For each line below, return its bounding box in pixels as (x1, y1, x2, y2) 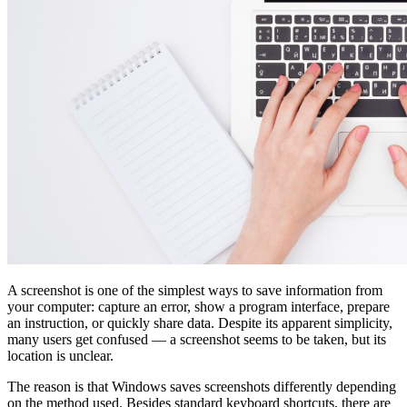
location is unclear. (7, 348, 114, 364)
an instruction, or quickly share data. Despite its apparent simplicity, (7, 315, 392, 332)
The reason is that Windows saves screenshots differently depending (7, 379, 396, 395)
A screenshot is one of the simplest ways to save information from (7, 283, 382, 299)
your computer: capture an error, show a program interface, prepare (7, 299, 390, 315)
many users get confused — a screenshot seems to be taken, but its (7, 332, 386, 348)
